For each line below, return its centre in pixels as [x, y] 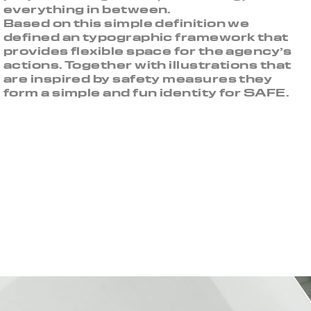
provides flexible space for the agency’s [148, 51]
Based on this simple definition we [127, 23]
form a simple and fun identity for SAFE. [146, 93]
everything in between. [87, 9]
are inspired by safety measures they [138, 79]
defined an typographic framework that [146, 37]
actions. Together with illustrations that [148, 65]
